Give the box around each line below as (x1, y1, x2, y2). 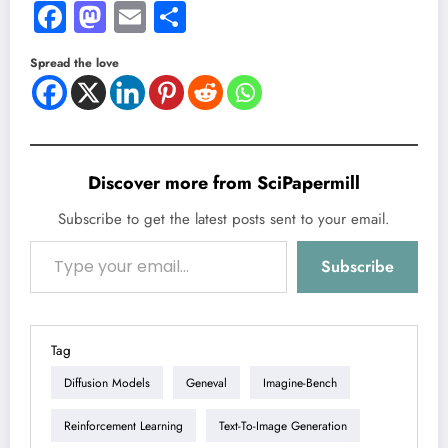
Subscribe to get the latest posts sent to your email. (58, 208, 390, 231)
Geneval (186, 373, 227, 392)
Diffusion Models (64, 373, 150, 392)
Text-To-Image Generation (219, 416, 347, 435)
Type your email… (29, 231, 67, 250)
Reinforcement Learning (64, 416, 183, 435)
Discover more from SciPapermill (88, 170, 360, 197)
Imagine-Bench (263, 373, 337, 392)
